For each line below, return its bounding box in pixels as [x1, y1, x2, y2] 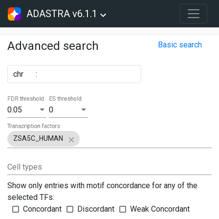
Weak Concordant [130, 204, 190, 214]
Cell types [7, 162, 42, 172]
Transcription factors [7, 122, 61, 130]
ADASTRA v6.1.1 [26, 8, 98, 20]
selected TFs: [7, 193, 54, 202]
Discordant [77, 204, 114, 214]
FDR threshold [7, 95, 44, 103]
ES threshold [49, 95, 82, 103]
